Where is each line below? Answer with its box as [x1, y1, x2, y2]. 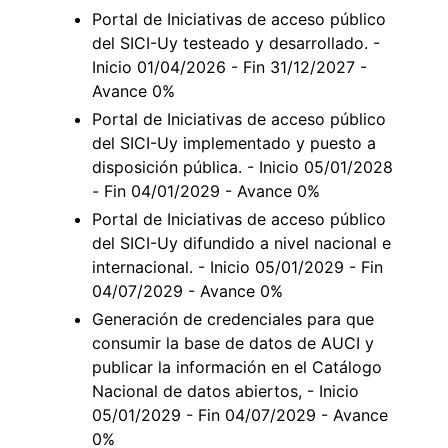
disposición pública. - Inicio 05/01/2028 [92, 156, 393, 177]
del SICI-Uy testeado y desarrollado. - [92, 32, 380, 53]
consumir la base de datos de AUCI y [92, 332, 374, 353]
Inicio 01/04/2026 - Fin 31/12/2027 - [92, 56, 367, 77]
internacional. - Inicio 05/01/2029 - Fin [92, 256, 383, 277]
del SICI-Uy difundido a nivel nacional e [92, 232, 391, 253]
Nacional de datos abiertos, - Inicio [92, 380, 359, 401]
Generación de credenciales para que [92, 308, 374, 329]
